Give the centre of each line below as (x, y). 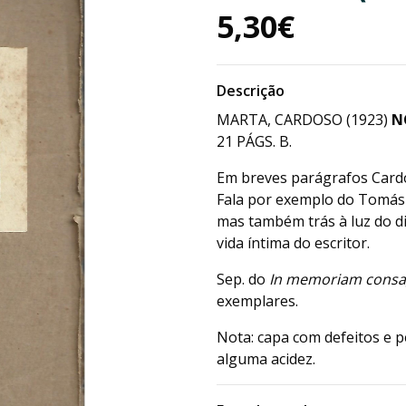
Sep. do (243, 279)
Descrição (251, 91)
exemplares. (257, 301)
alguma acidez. (266, 359)
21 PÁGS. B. (254, 141)
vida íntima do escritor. (293, 243)
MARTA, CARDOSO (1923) (304, 120)
